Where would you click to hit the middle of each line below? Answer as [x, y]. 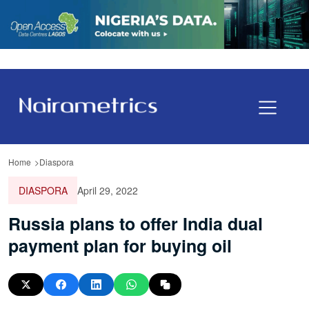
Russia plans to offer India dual [136, 223]
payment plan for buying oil [120, 245]
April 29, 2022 [108, 190]
